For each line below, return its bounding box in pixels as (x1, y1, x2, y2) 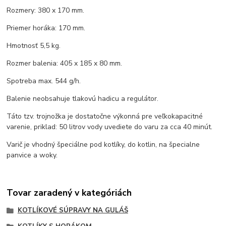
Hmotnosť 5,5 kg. (7, 41, 61, 51)
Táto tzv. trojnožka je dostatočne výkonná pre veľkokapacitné (7, 111, 203, 122)
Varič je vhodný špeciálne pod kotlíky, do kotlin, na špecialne (7, 140, 200, 150)
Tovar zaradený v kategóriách (7, 186, 132, 199)
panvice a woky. (7, 150, 58, 160)
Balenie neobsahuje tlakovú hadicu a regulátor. (7, 94, 159, 104)
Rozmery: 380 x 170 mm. (7, 6, 85, 16)
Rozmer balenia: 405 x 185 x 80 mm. (7, 59, 123, 69)
